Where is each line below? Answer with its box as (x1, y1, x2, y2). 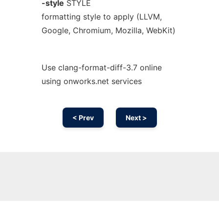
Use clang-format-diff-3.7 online (41, 63, 162, 72)
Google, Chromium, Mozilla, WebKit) (41, 25, 175, 35)
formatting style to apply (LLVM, (41, 12, 162, 22)
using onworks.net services (41, 76, 142, 86)
